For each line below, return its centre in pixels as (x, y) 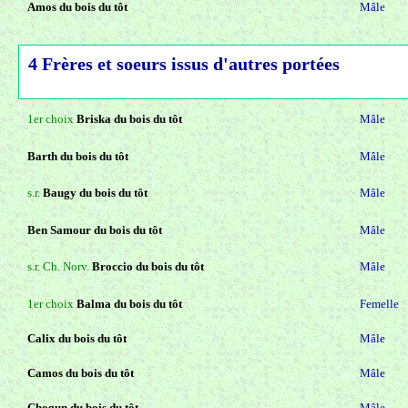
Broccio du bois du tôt (148, 267)
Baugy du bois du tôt (95, 193)
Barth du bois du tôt (78, 157)
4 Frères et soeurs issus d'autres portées (184, 65)
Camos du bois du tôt (81, 373)
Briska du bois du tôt (129, 119)
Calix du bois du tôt (77, 339)
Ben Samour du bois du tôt (95, 230)
